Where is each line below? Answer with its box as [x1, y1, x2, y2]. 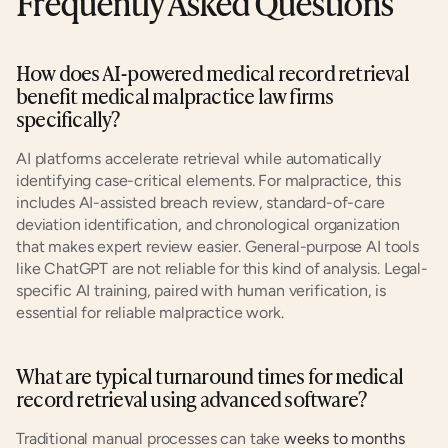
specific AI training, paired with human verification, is [16, 281, 387, 300]
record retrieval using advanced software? [16, 383, 367, 413]
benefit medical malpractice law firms [16, 80, 334, 110]
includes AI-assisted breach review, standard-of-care [16, 193, 385, 212]
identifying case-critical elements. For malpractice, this [16, 171, 401, 190]
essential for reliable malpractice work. [16, 303, 284, 322]
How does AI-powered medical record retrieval [16, 57, 409, 87]
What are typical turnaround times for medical [16, 360, 404, 390]
